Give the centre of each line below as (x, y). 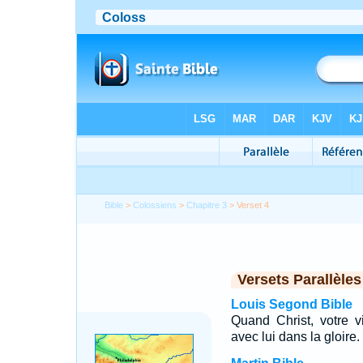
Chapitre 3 (207, 205)
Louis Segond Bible (291, 304)
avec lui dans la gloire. (295, 337)
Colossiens (155, 205)
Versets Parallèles (299, 280)
